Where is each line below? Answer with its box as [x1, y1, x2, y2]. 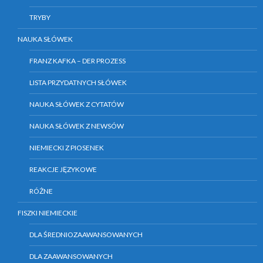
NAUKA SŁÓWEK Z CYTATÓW [29, 100, 124, 109]
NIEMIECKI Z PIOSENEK [29, 143, 104, 153]
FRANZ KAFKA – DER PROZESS [29, 56, 126, 66]
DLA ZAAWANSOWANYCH [29, 252, 113, 261]
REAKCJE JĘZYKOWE [29, 165, 97, 174]
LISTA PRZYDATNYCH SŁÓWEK [29, 78, 127, 87]
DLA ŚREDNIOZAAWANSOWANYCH [29, 230, 143, 240]
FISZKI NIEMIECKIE [18, 208, 77, 218]
